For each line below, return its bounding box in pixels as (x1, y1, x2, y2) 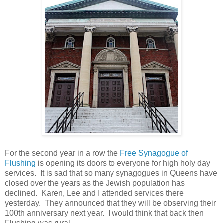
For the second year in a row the (5, 148, 118, 157)
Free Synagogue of (118, 148, 188, 157)
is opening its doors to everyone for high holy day (36, 158, 210, 167)
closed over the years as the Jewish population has (5, 178, 185, 187)
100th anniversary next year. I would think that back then (5, 208, 204, 217)
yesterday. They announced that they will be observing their (5, 198, 216, 207)
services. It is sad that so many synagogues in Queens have (5, 168, 217, 177)
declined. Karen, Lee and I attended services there (5, 188, 184, 197)
